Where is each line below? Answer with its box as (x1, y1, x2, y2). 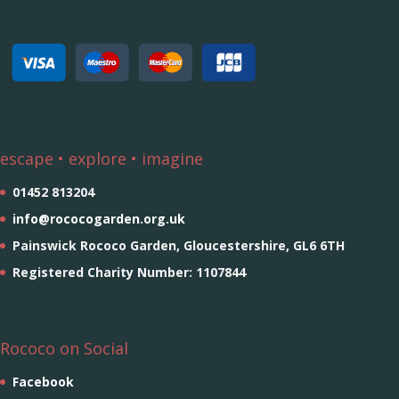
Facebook (12, 373, 74, 391)
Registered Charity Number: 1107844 (12, 263, 246, 281)
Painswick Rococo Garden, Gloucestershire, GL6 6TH (12, 236, 345, 254)
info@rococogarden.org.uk (12, 209, 185, 227)
